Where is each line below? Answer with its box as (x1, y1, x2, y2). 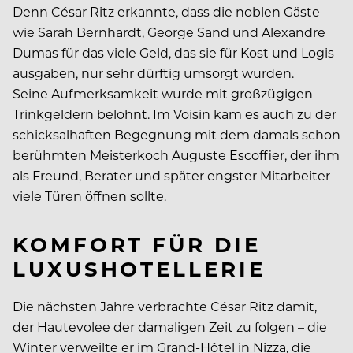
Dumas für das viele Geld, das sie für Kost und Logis (13, 43, 334, 61)
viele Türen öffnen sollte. (13, 187, 166, 204)
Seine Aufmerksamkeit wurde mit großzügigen (13, 84, 313, 102)
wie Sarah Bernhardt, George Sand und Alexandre (13, 23, 325, 40)
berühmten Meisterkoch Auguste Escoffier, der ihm (13, 146, 340, 163)
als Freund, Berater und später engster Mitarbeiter (13, 166, 330, 184)
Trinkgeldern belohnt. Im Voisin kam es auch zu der (13, 105, 336, 122)
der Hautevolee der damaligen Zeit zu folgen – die (13, 318, 327, 336)
